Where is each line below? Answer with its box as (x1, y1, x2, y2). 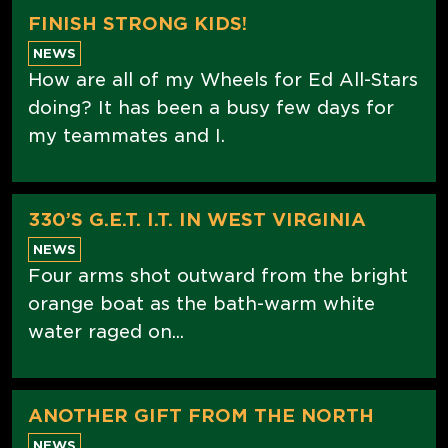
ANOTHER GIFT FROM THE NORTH (28, 404, 374, 426)
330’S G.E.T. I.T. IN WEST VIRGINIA (28, 208, 366, 230)
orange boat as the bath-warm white (28, 292, 375, 314)
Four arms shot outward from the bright (28, 264, 408, 286)
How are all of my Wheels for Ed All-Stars (28, 68, 418, 90)
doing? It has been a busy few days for (28, 96, 394, 118)
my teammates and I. (28, 124, 225, 146)
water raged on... (28, 320, 184, 342)
